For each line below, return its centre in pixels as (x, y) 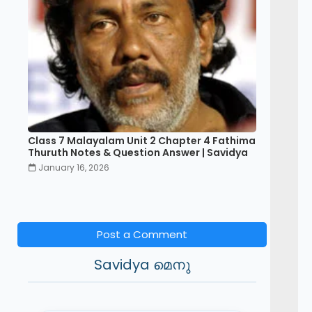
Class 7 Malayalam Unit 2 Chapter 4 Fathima (142, 141)
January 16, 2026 (74, 167)
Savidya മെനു (142, 265)
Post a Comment (142, 234)
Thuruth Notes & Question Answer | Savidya (138, 153)
